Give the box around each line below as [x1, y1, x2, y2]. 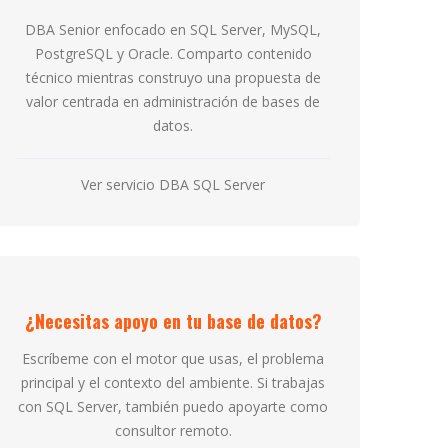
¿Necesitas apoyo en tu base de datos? [24, 308, 322, 334]
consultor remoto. [114, 421, 232, 440]
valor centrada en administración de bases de [26, 92, 321, 111]
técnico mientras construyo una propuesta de [25, 68, 321, 87]
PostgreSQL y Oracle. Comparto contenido [34, 44, 312, 63]
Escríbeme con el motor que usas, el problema [22, 349, 325, 368]
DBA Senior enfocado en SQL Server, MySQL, [25, 20, 322, 39]
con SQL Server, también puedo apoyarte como [18, 397, 329, 416]
